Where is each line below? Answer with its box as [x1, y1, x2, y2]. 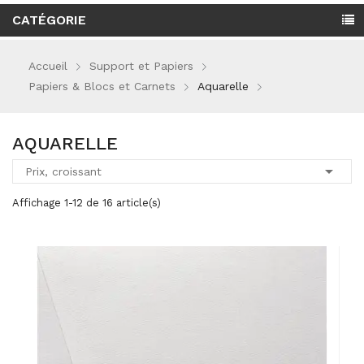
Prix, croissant [25, 165, 102, 178]
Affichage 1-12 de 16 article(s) [12, 197, 161, 209]
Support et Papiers [89, 59, 193, 72]
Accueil [28, 59, 67, 72]
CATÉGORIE [12, 12, 86, 28]
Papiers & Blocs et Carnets [28, 80, 175, 93]
